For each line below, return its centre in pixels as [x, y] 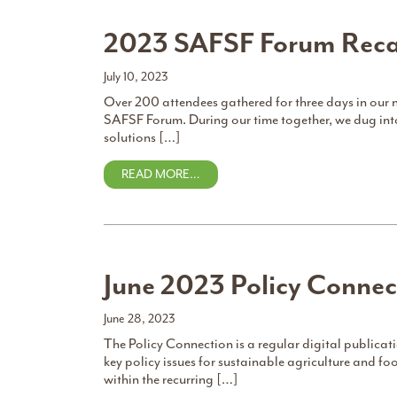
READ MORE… [161, 174]
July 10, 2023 [136, 77]
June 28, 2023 [140, 319]
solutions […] [142, 137]
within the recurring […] [171, 379]
